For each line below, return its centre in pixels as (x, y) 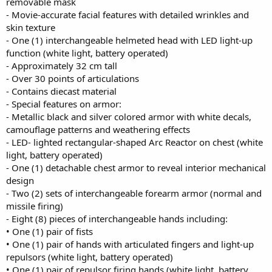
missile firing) (35, 206)
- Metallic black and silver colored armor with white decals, (129, 116)
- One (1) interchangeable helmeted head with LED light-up (129, 40)
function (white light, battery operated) (87, 53)
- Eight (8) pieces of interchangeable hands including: (117, 218)
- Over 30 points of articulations (73, 78)
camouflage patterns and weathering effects (98, 129)
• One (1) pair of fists (49, 231)
